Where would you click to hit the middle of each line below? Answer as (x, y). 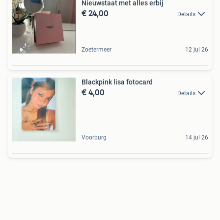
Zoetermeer (96, 50)
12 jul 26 (197, 50)
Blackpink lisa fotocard (117, 82)
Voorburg (94, 137)
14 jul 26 (197, 137)
